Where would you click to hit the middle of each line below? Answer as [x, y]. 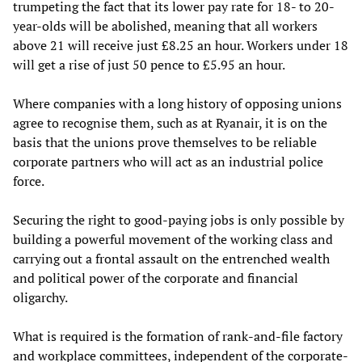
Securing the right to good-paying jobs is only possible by [179, 220]
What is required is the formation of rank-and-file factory [178, 337]
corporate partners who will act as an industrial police [168, 162]
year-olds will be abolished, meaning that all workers [165, 26]
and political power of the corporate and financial [156, 278]
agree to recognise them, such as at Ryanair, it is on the [170, 123]
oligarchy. [40, 298]
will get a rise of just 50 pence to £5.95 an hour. [149, 65]
